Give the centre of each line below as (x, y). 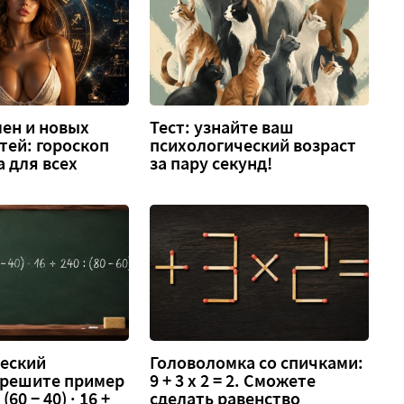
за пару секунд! (211, 163)
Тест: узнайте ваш (222, 127)
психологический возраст (253, 145)
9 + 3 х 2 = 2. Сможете (233, 381)
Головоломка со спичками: (257, 363)
